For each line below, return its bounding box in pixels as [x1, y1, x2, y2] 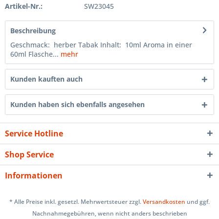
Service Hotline [5, 128, 63, 139]
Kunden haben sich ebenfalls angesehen [10, 99, 145, 109]
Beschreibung [10, 25, 56, 35]
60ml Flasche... [10, 49, 59, 59]
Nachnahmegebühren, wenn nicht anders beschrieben [32, 209, 187, 218]
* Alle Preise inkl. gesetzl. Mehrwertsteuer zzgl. [9, 197, 143, 206]
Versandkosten [143, 197, 185, 206]
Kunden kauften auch [10, 74, 83, 84]
